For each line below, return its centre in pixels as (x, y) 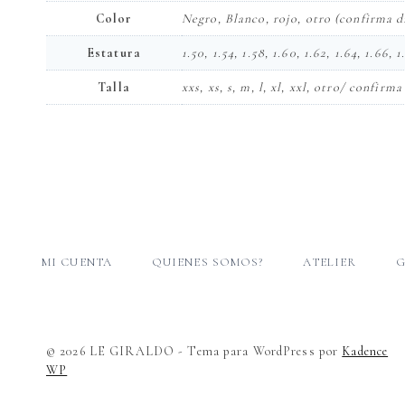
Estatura (114, 53)
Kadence (365, 351)
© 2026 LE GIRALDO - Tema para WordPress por (194, 351)
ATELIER (330, 263)
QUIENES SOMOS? (207, 263)
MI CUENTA (77, 263)
